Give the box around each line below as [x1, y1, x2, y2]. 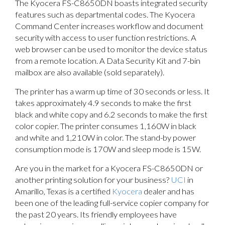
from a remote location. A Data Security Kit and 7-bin [15, 55, 200, 66]
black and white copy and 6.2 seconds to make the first [15, 109, 207, 120]
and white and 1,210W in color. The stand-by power [15, 132, 196, 143]
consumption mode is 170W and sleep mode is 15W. [15, 144, 201, 154]
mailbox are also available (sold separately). [15, 67, 164, 77]
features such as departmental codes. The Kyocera [15, 9, 195, 20]
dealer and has [142, 186, 194, 196]
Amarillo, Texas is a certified [15, 186, 112, 196]
